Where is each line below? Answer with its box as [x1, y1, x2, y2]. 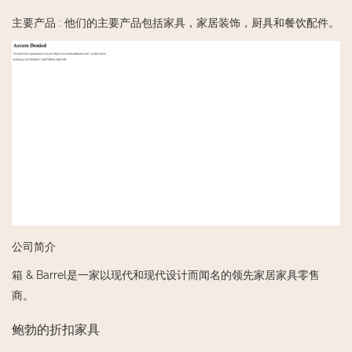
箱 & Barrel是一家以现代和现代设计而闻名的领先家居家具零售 [12, 268, 320, 281]
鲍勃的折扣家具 [12, 321, 100, 337]
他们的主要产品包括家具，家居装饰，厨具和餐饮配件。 [64, 16, 339, 29]
